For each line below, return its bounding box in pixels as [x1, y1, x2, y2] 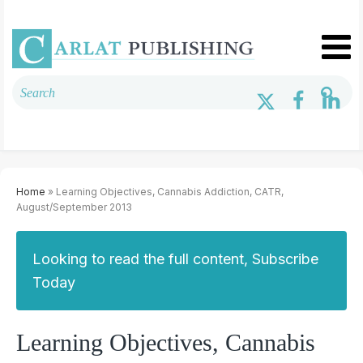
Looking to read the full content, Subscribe [32, 250, 318, 267]
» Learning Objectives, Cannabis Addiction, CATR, [45, 185, 284, 198]
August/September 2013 [16, 200, 132, 213]
